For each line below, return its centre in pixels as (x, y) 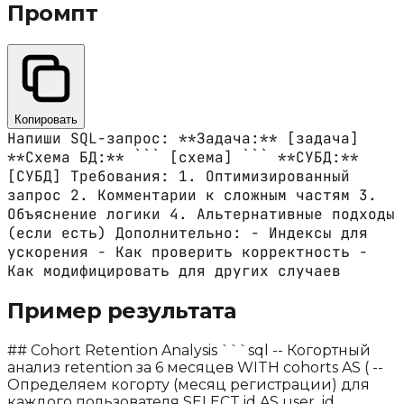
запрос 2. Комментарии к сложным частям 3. (192, 195)
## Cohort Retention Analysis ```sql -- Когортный (189, 350)
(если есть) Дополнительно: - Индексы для (188, 233)
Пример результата (122, 310)
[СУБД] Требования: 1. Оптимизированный (179, 176)
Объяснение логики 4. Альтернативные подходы (201, 214)
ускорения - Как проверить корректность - (188, 252)
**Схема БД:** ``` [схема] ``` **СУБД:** (183, 157)
